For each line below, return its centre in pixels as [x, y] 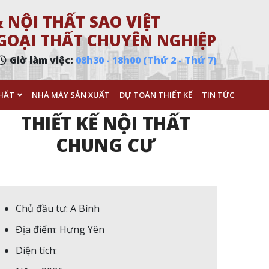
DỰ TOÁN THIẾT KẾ [156, 95]
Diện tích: [36, 250]
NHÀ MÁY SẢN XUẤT [71, 95]
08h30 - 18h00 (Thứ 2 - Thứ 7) [146, 60]
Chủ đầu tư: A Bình [58, 208]
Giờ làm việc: [43, 60]
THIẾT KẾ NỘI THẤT [106, 123]
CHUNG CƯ [106, 145]
